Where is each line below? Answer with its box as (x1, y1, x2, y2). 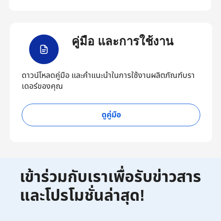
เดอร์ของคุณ (22, 80, 63, 92)
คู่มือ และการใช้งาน (71, 35, 173, 48)
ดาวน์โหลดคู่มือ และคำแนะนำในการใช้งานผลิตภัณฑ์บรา (22, 70, 195, 81)
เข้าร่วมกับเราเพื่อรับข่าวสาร (20, 165, 201, 189)
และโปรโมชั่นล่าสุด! (20, 184, 145, 208)
